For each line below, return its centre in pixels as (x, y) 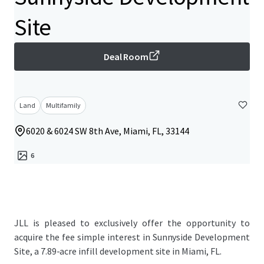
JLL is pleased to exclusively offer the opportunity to (132, 223)
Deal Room (126, 57)
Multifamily (63, 105)
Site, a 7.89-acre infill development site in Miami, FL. (118, 251)
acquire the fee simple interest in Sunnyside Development (132, 237)
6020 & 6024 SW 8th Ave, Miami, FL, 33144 (108, 131)
